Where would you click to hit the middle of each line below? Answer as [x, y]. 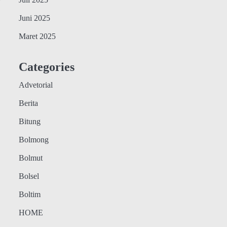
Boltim [29, 195]
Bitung [29, 122]
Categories [46, 67]
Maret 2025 [37, 37]
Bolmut [30, 158]
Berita [28, 104]
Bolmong [33, 140]
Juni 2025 [34, 18]
